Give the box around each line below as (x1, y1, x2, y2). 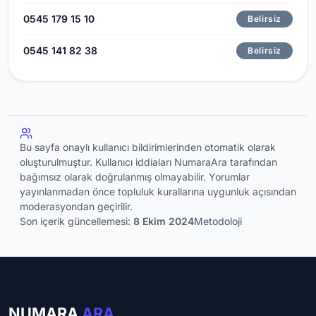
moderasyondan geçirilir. (20, 200, 133, 212)
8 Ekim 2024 (133, 214, 194, 227)
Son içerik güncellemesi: (20, 214, 133, 227)
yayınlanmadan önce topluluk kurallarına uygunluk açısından (20, 185, 296, 197)
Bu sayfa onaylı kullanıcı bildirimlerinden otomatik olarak (20, 140, 276, 153)
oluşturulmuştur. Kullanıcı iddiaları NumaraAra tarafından (20, 155, 277, 168)
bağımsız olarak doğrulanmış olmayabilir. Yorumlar (20, 170, 250, 183)
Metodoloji (194, 214, 242, 227)
